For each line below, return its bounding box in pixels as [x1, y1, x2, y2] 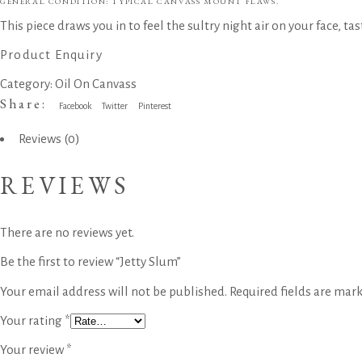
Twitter [102, 101, 128, 111]
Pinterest [138, 101, 172, 111]
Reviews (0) [19, 132, 80, 145]
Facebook [59, 101, 92, 111]
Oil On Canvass [55, 77, 137, 90]
